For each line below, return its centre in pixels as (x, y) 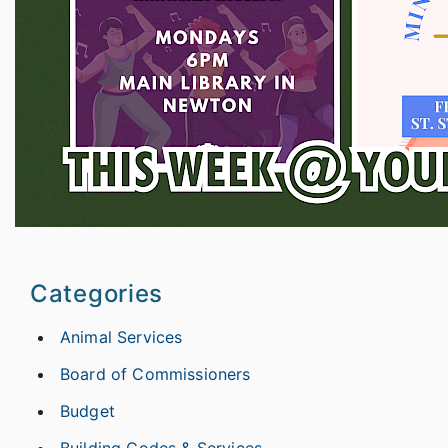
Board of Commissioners (155, 374)
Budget (87, 411)
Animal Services (121, 337)
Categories (97, 294)
